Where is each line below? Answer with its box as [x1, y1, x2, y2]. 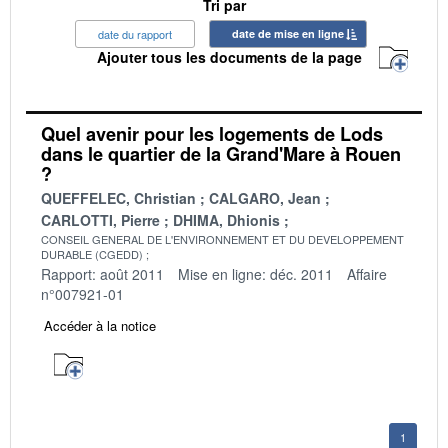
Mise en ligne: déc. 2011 [178, 263, 333, 284]
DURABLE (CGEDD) [41, 245, 143, 262]
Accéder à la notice [44, 315, 156, 335]
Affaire [347, 263, 387, 284]
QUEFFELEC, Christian [41, 187, 196, 208]
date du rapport [98, 25, 172, 42]
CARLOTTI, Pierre [41, 209, 160, 230]
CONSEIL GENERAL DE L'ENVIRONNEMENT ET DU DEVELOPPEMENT [41, 230, 404, 247]
